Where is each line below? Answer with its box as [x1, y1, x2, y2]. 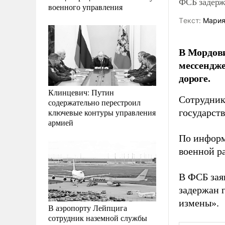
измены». [179, 197, 219, 208]
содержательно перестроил [48, 96, 141, 107]
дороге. [179, 71, 210, 85]
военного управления [48, 1, 123, 12]
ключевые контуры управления [48, 106, 156, 118]
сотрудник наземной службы [48, 212, 147, 223]
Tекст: [179, 16, 201, 25]
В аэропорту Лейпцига [48, 202, 127, 213]
